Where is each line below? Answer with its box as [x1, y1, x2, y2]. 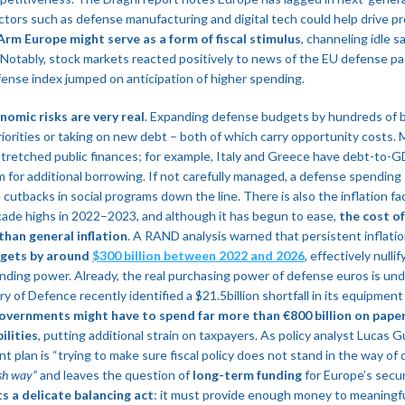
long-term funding [192, 366, 302, 382]
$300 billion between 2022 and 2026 [91, 247, 305, 263]
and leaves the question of [36, 366, 193, 382]
